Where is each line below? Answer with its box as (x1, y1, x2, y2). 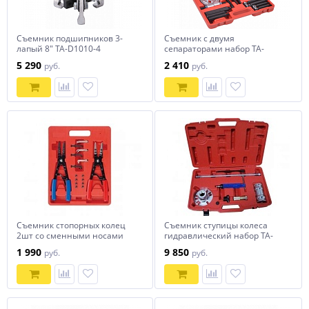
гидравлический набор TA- (164, 230, 273, 241)
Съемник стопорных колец (17, 219, 126, 231)
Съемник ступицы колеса (164, 219, 268, 231)
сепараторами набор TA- (164, 43, 264, 54)
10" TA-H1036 (17, 240, 70, 252)
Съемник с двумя (164, 32, 235, 44)
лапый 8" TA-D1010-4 (17, 43, 101, 54)
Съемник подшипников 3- (17, 32, 123, 44)
